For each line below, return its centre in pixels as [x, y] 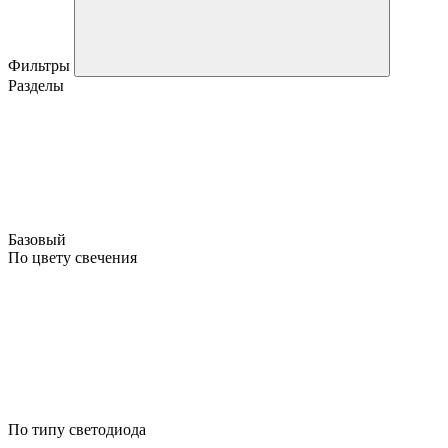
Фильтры [41, 65]
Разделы [36, 85]
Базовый [39, 239]
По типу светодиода [77, 429]
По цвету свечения [72, 257]
